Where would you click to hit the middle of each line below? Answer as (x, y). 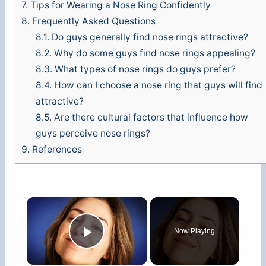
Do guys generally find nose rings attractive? (148, 37)
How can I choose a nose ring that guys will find (157, 85)
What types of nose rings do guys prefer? (144, 69)
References (56, 150)
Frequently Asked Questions (93, 21)
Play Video (130, 248)
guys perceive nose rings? (93, 134)
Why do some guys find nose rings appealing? (153, 53)
